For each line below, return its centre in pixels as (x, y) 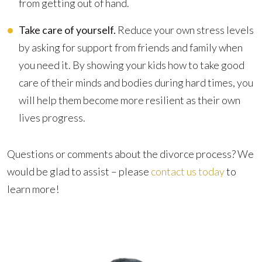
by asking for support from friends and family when (131, 47)
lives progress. (52, 118)
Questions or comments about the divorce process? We (130, 154)
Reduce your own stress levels (185, 30)
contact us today (188, 171)
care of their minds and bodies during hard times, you (136, 82)
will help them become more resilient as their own (130, 100)
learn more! (33, 189)
